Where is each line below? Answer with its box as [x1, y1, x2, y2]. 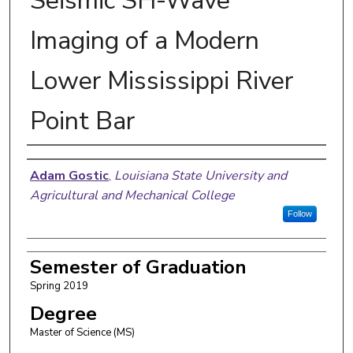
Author [26, 148, 91, 174]
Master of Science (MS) [29, 325, 135, 340]
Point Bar [29, 103, 135, 138]
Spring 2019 [29, 278, 88, 293]
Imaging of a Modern [29, 23, 259, 58]
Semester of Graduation [29, 254, 247, 280]
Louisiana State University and [113, 166, 287, 184]
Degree [29, 300, 97, 326]
